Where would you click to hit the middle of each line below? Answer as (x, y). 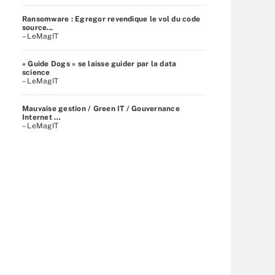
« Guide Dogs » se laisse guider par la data (99, 64)
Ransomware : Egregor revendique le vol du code (111, 19)
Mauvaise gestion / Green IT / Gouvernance (101, 108)
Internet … (42, 117)
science (36, 72)
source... (38, 27)
